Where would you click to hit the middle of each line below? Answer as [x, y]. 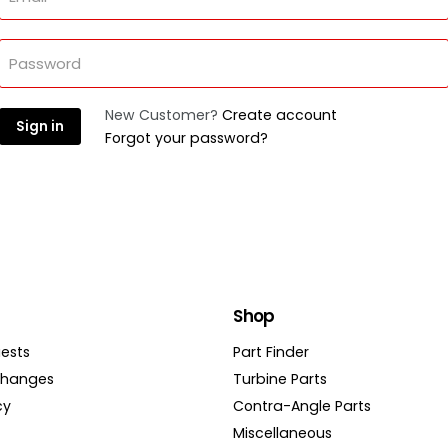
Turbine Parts [280, 378]
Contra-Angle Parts [302, 405]
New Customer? [163, 114]
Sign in [40, 126]
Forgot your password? [186, 138]
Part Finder [271, 351]
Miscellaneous [283, 432]
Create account [279, 114]
